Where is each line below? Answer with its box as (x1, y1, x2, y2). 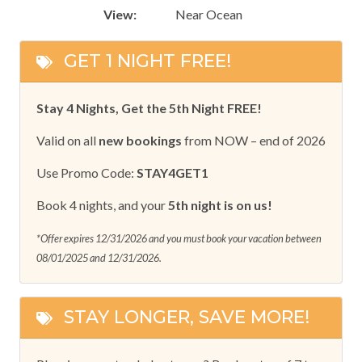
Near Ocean (175, 6, 242, 22)
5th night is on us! (168, 196, 272, 213)
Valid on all (36, 132, 99, 148)
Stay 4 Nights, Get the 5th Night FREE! (36, 99, 262, 116)
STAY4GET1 (137, 164, 208, 180)
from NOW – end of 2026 (182, 132, 326, 148)
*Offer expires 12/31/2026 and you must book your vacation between (36, 231, 322, 245)
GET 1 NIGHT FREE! (59, 49, 231, 72)
